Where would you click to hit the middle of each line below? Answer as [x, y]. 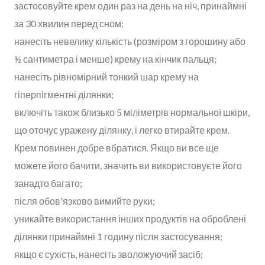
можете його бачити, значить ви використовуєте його [128, 165]
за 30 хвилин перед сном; [69, 23]
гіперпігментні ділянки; [64, 94]
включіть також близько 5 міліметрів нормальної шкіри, [132, 112]
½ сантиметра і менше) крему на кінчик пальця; [115, 59]
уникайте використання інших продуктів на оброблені [130, 218]
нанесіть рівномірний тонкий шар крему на [106, 76]
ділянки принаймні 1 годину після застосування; [118, 236]
